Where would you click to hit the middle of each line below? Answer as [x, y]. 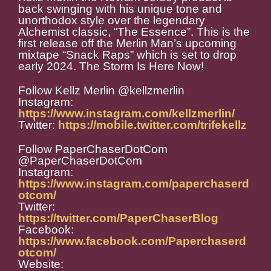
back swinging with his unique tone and [120, 9]
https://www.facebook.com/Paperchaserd [132, 241]
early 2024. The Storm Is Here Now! [111, 67]
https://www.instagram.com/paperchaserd [134, 184]
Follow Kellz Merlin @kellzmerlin [101, 91]
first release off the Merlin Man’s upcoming [127, 44]
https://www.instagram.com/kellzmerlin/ [126, 114]
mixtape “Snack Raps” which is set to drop [127, 55]
